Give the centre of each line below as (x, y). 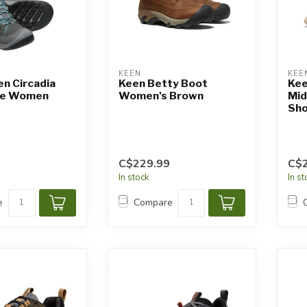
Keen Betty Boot (163, 83)
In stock (134, 177)
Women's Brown (161, 95)
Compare (153, 203)
